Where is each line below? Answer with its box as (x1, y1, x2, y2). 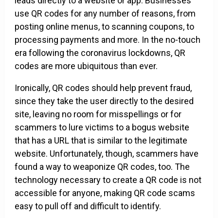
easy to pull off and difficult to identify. (15, 201, 163, 212)
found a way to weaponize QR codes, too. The (15, 162, 190, 172)
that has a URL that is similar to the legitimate (15, 135, 187, 146)
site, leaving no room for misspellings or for (15, 109, 182, 120)
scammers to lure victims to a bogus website (15, 122, 189, 133)
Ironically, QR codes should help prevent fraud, (15, 83, 192, 93)
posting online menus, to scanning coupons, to (15, 21, 194, 32)
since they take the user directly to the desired (15, 96, 194, 107)
